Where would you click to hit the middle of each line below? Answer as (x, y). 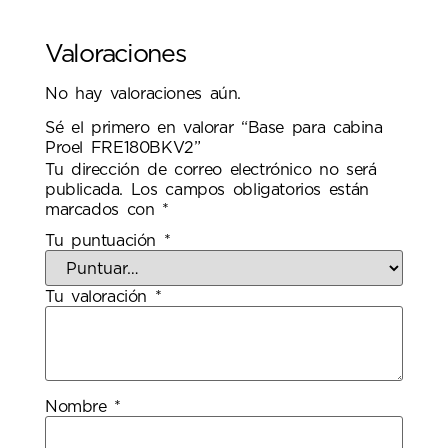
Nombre (80, 406)
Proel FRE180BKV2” (123, 148)
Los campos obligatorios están (249, 190)
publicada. (84, 190)
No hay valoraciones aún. (143, 93)
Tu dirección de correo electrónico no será (211, 170)
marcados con (104, 210)
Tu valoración (100, 296)
